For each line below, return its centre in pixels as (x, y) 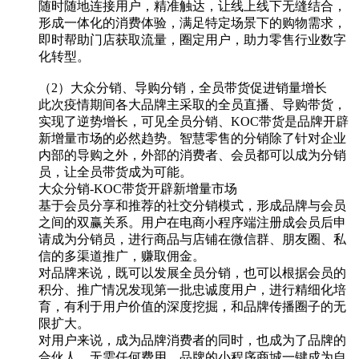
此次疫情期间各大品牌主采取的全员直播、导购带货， (192, 104)
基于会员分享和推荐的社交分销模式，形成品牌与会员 (192, 205)
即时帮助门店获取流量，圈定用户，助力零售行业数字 (192, 39)
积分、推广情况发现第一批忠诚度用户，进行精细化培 (192, 289)
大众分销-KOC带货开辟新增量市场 (138, 188)
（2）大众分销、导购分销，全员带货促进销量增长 (183, 87)
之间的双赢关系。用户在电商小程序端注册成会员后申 (192, 222)
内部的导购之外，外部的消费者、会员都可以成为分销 (192, 155)
